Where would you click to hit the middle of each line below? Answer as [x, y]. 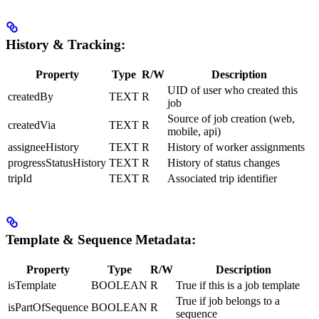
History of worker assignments [236, 147]
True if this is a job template [238, 286]
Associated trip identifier [222, 178]
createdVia [32, 125]
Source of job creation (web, [231, 118]
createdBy [31, 96]
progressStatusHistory [57, 162]
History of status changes [224, 162]
